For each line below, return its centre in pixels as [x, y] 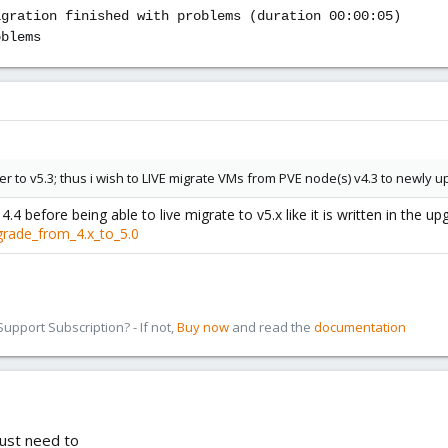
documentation [360, 327]
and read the [271, 327]
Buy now [203, 327]
